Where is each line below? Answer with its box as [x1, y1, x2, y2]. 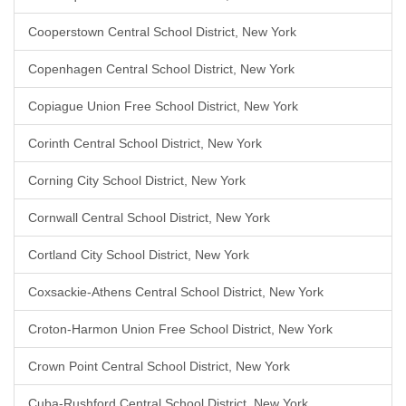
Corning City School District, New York [28, 173, 246, 188]
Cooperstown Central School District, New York [28, 24, 296, 39]
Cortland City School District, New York [28, 247, 249, 262]
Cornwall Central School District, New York [28, 210, 270, 225]
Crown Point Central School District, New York [28, 359, 290, 373]
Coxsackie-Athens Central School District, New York [28, 285, 324, 299]
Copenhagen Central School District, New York [28, 62, 295, 76]
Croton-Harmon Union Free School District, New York [28, 322, 333, 336]
